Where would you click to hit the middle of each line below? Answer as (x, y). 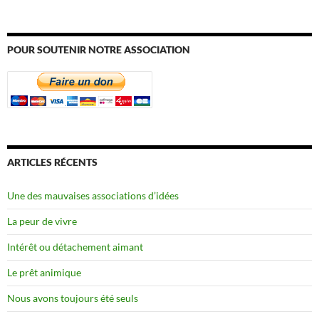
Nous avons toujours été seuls (73, 298)
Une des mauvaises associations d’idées (93, 195)
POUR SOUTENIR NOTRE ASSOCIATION (99, 49)
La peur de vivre (42, 221)
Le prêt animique (44, 272)
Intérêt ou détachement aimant (75, 246)
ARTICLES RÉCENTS (52, 162)
